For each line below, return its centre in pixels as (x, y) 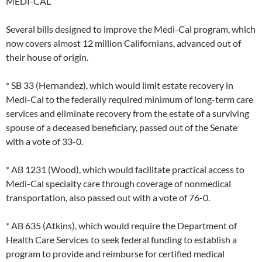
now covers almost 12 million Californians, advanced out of (123, 43)
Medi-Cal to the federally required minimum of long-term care (130, 99)
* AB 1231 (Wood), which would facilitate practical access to (125, 170)
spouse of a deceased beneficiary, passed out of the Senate (122, 127)
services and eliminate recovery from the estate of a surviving (127, 113)
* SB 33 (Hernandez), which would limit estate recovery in (120, 85)
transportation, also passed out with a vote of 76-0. (108, 198)
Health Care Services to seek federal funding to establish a (121, 240)
